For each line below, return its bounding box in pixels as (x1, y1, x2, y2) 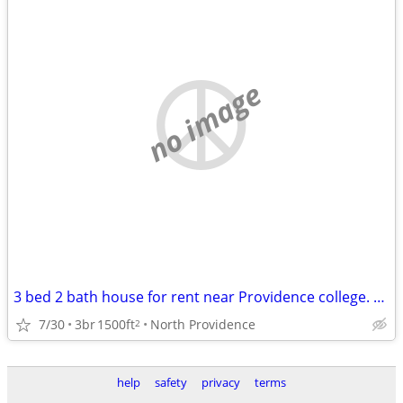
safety (155, 374, 187, 390)
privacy (201, 374, 240, 390)
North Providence (150, 315, 255, 333)
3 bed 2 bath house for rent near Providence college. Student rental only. (373, 287, 385, 307)
